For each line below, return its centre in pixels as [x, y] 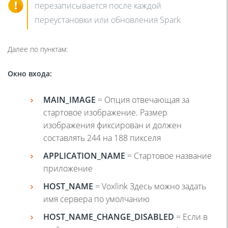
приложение [68, 168]
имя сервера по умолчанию [96, 199]
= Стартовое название [168, 155]
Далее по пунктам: [38, 49]
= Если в [191, 217]
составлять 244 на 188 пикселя [102, 138]
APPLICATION [70, 155]
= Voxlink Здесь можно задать [150, 186]
